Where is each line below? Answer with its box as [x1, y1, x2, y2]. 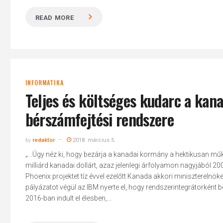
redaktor [32, 137, 55, 143]
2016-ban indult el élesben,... [25, 194, 111, 202]
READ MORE [35, 14, 74, 21]
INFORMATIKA [25, 78, 64, 87]
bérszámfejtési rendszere [25, 108, 174, 131]
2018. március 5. [71, 137, 115, 143]
